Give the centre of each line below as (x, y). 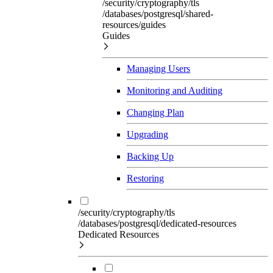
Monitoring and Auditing (175, 90)
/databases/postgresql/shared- (158, 13)
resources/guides (134, 24)
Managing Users (158, 68)
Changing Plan (155, 112)
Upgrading (147, 134)
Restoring (145, 178)
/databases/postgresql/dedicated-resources (157, 223)
